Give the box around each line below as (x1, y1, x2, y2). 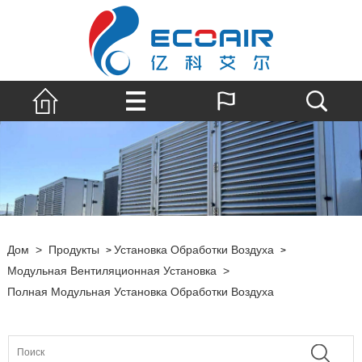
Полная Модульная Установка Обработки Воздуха (6, 284, 274, 298)
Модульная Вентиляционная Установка (6, 263, 217, 277)
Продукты (48, 242, 99, 256)
